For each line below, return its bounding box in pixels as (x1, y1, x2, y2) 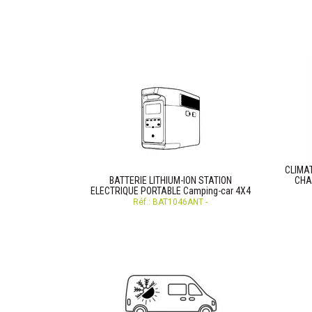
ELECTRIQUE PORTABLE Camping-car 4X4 (90, 185, 251, 196)
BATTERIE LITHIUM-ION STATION (109, 175, 232, 186)
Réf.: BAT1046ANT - (133, 197, 208, 207)
